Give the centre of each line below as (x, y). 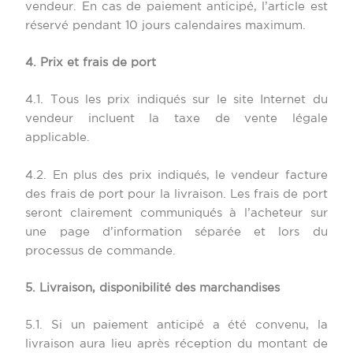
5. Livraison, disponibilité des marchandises (153, 288)
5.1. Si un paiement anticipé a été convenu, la (176, 325)
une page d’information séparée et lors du (176, 232)
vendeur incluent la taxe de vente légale (176, 119)
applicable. (58, 138)
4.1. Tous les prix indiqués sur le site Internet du (176, 100)
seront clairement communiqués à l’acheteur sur (176, 213)
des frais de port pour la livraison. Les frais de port (176, 194)
